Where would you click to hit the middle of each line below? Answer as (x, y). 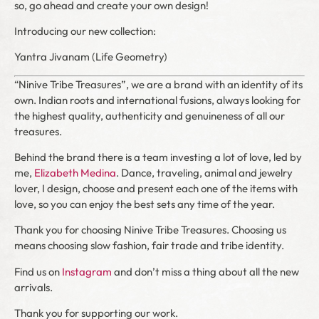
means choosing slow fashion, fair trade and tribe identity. (149, 246)
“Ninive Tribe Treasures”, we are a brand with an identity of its (158, 84)
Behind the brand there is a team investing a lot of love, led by (158, 157)
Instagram (87, 271)
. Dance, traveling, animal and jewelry (204, 173)
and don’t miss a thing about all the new (205, 271)
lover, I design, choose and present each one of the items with (156, 189)
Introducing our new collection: (85, 31)
